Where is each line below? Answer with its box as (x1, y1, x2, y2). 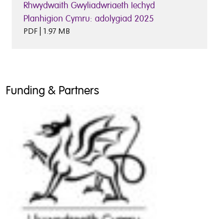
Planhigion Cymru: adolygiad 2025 (23, 13, 154, 24)
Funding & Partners (6, 83, 99, 98)
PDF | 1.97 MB (23, 26, 70, 36)
